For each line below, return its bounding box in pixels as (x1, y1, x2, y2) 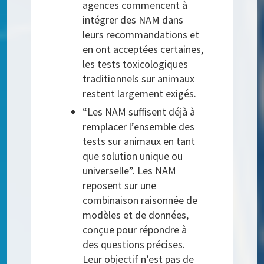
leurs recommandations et (82, 27, 200, 41)
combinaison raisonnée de (82, 193, 198, 207)
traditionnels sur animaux (82, 71, 195, 85)
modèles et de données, (82, 207, 189, 222)
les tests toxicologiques (82, 57, 189, 71)
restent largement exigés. (82, 86, 197, 100)
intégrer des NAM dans (82, 12, 184, 27)
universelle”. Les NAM (82, 163, 177, 177)
